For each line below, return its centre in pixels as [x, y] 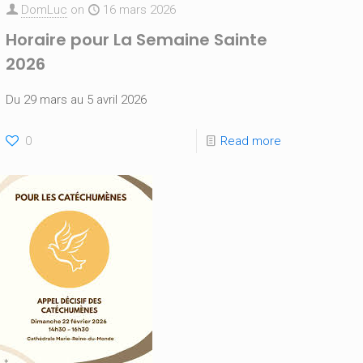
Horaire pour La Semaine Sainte [137, 39]
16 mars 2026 [140, 9]
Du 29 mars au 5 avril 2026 [77, 99]
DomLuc [45, 9]
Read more [250, 141]
